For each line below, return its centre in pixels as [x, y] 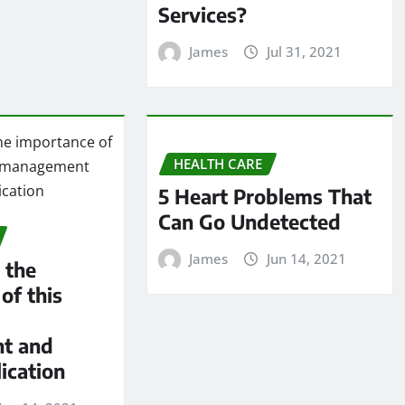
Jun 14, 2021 [306, 259]
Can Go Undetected [249, 222]
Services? [202, 15]
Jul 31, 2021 [304, 52]
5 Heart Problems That [264, 197]
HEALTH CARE [217, 163]
